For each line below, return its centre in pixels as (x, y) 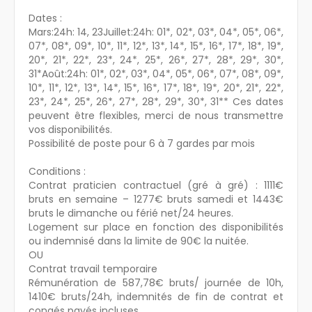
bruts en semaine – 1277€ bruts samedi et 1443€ (156, 199)
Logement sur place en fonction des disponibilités (156, 227)
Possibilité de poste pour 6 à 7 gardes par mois (142, 143)
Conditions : (57, 171)
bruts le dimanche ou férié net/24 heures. (131, 213)
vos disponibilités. (70, 129)
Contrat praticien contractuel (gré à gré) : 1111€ (156, 185)
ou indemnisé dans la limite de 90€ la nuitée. (139, 241)
